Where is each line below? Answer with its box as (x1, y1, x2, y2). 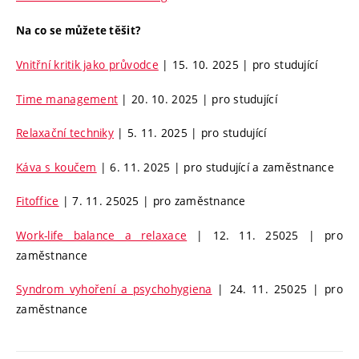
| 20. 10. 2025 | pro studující (118, 91, 277, 107)
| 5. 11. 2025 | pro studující (114, 125, 267, 141)
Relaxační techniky (16, 125, 115, 141)
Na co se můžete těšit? (16, 22, 141, 38)
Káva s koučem (16, 159, 97, 175)
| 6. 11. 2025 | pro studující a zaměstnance (96, 159, 334, 175)
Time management (16, 91, 119, 107)
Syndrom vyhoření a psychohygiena (16, 281, 212, 297)
